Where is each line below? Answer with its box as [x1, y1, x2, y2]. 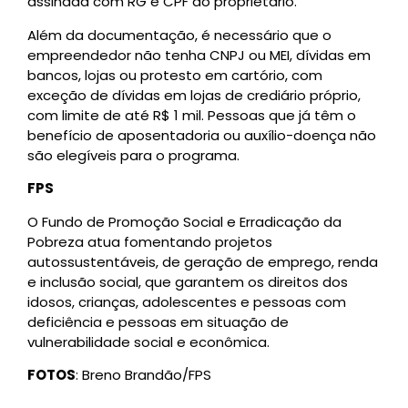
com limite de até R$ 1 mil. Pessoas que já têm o [27, 105, 356, 125]
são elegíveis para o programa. [27, 145, 240, 165]
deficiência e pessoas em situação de [27, 311, 289, 331]
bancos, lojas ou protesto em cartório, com [27, 65, 322, 85]
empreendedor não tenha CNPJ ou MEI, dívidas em [27, 45, 371, 65]
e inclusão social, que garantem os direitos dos [27, 271, 348, 291]
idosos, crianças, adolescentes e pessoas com [27, 291, 346, 311]
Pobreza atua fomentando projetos [27, 231, 272, 251]
